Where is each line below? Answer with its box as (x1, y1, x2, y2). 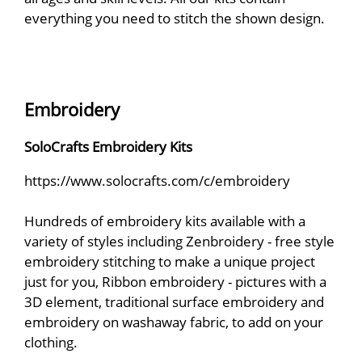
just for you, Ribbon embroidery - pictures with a (24, 271, 326, 292)
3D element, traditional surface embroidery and (24, 292, 324, 312)
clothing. (24, 332, 78, 352)
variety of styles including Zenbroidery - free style (24, 231, 335, 251)
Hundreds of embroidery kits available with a (24, 211, 305, 231)
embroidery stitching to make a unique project (24, 251, 315, 271)
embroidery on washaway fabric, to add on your (24, 312, 323, 332)
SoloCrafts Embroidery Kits (24, 137, 192, 157)
